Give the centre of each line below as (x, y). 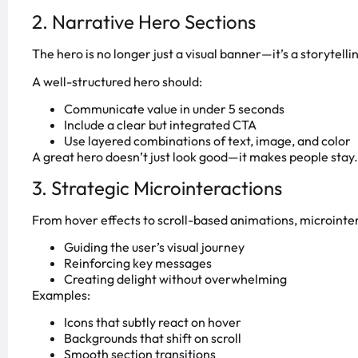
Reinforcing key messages (138, 263)
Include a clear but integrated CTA (160, 125)
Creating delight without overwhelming (175, 279)
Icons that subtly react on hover (153, 322)
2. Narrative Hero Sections (144, 22)
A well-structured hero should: (117, 81)
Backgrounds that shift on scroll (153, 338)
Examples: (61, 295)
